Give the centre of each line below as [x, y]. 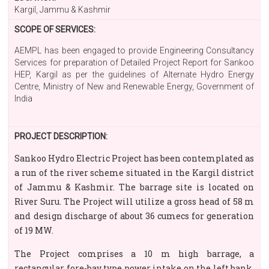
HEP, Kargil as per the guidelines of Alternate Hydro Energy [134, 74]
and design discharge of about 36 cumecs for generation [134, 216]
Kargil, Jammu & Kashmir [63, 10]
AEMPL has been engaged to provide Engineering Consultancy [134, 50]
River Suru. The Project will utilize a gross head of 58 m [134, 201]
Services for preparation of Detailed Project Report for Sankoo [134, 62]
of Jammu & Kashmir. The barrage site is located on [134, 187]
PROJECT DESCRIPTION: [61, 136]
